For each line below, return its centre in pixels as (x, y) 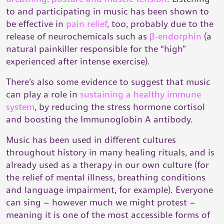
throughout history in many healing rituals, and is (110, 152)
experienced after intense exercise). (78, 61)
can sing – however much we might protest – (101, 202)
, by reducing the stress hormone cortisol (120, 107)
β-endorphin (175, 36)
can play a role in (43, 94)
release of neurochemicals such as (78, 36)
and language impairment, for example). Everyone (109, 190)
